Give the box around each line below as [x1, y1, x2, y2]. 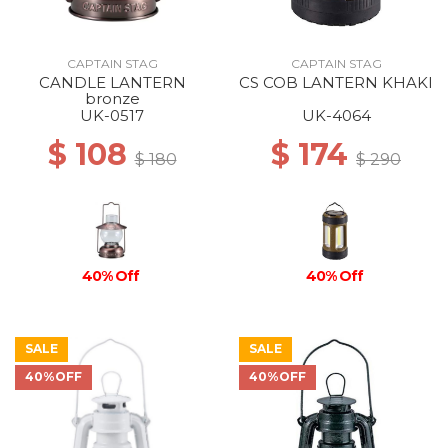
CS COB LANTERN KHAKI [239, 73, 433, 92]
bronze [84, 89, 140, 108]
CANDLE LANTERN [38, 73, 186, 92]
